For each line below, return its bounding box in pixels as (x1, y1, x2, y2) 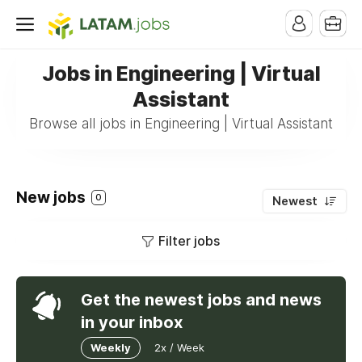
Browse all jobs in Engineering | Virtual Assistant (29, 116, 333, 132)
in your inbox (81, 313, 183, 332)
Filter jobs (158, 233, 220, 249)
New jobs (16, 188, 89, 207)
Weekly (90, 341, 131, 354)
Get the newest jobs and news (81, 290, 322, 309)
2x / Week (154, 341, 204, 354)
